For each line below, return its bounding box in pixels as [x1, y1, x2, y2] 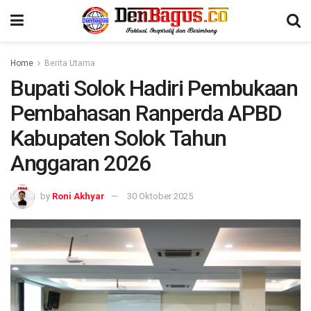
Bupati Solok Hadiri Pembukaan [10, 75, 298, 101]
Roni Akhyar [52, 190, 105, 201]
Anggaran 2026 [10, 150, 151, 176]
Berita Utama [44, 58, 95, 68]
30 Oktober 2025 [127, 190, 193, 201]
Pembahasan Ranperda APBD [10, 100, 282, 126]
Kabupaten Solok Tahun [10, 125, 227, 151]
